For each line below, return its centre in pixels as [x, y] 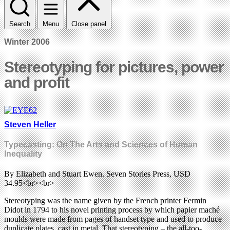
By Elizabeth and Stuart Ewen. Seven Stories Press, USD [97, 174]
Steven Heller [30, 124]
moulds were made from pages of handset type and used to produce [113, 219]
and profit [37, 82]
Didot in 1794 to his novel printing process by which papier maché [112, 210]
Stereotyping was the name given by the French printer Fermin [105, 201]
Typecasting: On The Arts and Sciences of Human [101, 145]
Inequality [23, 154]
